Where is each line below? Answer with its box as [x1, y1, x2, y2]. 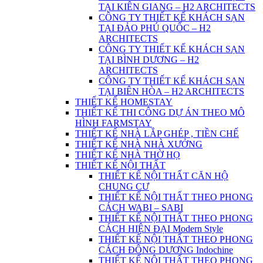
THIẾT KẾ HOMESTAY [75, 97, 173, 107]
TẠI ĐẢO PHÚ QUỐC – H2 [99, 23, 211, 33]
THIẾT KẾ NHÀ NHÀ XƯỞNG [75, 139, 203, 150]
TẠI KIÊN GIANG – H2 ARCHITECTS [99, 2, 255, 12]
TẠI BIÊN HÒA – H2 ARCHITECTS [99, 86, 244, 97]
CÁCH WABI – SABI [99, 203, 183, 213]
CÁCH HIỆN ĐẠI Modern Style [99, 224, 223, 234]
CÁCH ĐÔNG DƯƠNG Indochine [99, 245, 233, 255]
